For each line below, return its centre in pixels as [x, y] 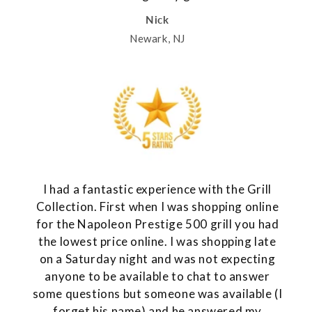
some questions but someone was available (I [157, 294]
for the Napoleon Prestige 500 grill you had [157, 224]
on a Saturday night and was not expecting [157, 259]
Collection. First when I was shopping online [157, 207]
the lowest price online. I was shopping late [157, 242]
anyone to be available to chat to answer [157, 276]
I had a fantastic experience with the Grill [157, 189]
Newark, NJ [157, 38]
